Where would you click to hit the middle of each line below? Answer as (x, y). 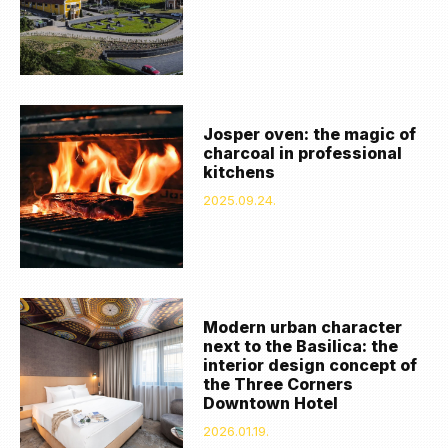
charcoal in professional (303, 152)
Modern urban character (303, 326)
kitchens (239, 171)
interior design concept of (310, 364)
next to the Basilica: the (301, 345)
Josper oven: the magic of (310, 133)
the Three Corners (278, 383)
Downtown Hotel (271, 402)
